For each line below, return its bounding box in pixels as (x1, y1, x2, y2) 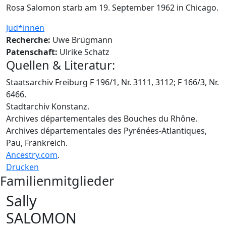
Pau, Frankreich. (6, 137, 68, 148)
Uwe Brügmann (52, 34, 112, 45)
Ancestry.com (6, 149, 58, 160)
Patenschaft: (6, 46, 58, 58)
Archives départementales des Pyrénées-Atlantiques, (6, 125, 207, 136)
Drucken (6, 161, 39, 173)
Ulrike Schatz (60, 46, 109, 58)
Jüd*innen (6, 22, 44, 33)
